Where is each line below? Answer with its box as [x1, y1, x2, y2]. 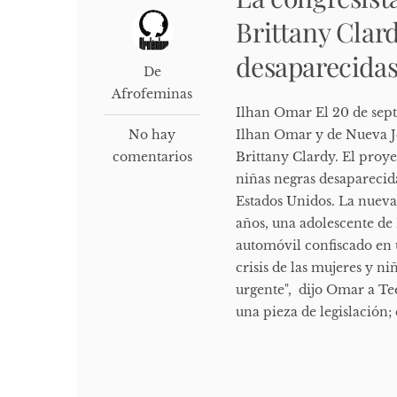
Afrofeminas [112, 86, 193, 103]
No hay [128, 127, 176, 144]
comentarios [112, 149, 192, 166]
